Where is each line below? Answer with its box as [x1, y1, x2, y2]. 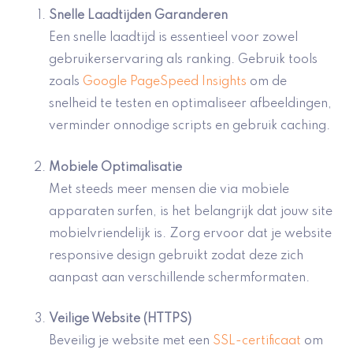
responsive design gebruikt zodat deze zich [49, 249, 303, 262]
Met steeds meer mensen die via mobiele [49, 183, 289, 196]
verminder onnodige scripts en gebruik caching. [49, 120, 330, 133]
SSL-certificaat [213, 335, 301, 348]
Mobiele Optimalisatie [49, 161, 182, 174]
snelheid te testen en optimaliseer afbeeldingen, [49, 98, 332, 111]
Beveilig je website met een [49, 335, 213, 348]
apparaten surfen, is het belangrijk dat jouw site [49, 205, 333, 218]
